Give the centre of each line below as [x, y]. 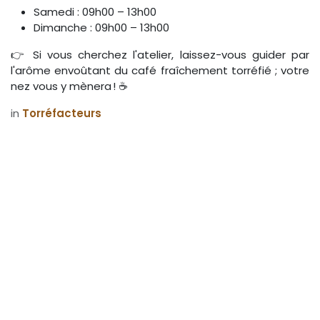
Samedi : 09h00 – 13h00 [95, 11]
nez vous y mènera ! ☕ [69, 86]
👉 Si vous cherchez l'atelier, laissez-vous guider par [160, 54]
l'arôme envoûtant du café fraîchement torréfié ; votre [160, 70]
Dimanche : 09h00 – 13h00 [101, 27]
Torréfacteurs [62, 113]
